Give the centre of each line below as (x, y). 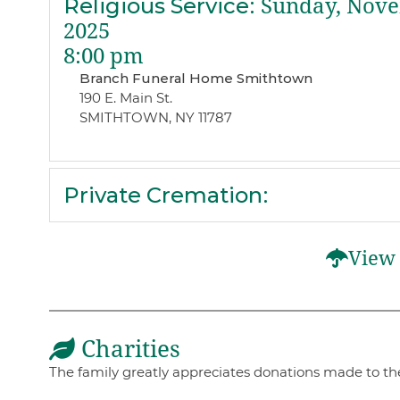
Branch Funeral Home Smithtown (196, 78)
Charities (127, 349)
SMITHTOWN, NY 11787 (155, 117)
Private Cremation (162, 196)
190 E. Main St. (125, 97)
